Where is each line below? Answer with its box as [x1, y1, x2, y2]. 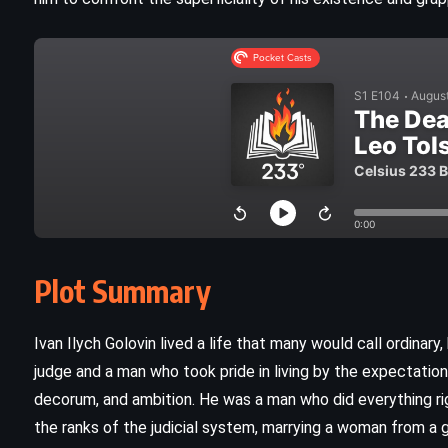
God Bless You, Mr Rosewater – [119, 394, 409, 423]
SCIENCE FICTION [204, 352, 324, 369]
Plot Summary [34, 271, 211, 310]
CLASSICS [189, 303, 256, 320]
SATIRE [289, 303, 338, 320]
